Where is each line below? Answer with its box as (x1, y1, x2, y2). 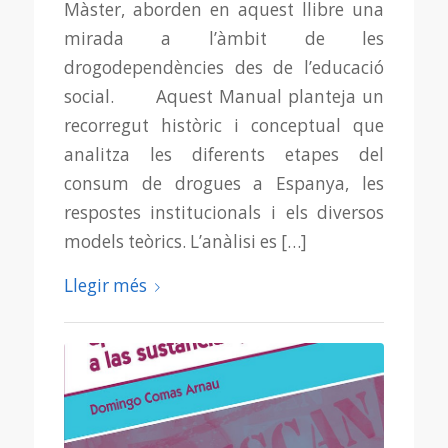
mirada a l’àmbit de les (63, 27, 385, 51)
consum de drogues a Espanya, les (63, 172, 385, 196)
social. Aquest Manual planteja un (63, 85, 385, 109)
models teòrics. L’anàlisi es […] (63, 230, 307, 254)
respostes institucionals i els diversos (63, 201, 385, 225)
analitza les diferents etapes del (63, 143, 385, 167)
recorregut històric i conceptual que (63, 114, 385, 138)
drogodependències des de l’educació (63, 56, 385, 80)
